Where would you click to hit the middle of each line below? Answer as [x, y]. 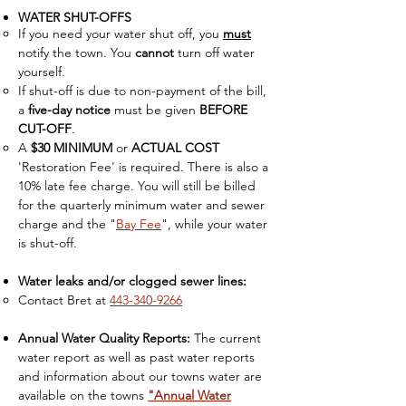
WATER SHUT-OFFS [75, 17]
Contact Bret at [64, 300]
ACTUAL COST [175, 148]
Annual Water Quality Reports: [104, 338]
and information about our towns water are [140, 376]
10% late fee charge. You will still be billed [137, 186]
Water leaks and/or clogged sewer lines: [132, 281]
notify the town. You [77, 53]
